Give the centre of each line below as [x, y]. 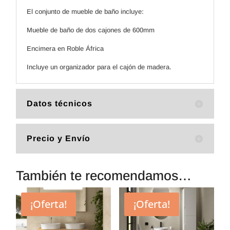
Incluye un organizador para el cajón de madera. [99, 67]
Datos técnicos [60, 103]
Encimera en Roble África [65, 48]
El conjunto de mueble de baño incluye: [85, 11]
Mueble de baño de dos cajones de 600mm [91, 30]
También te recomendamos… [104, 175]
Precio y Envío [59, 138]
